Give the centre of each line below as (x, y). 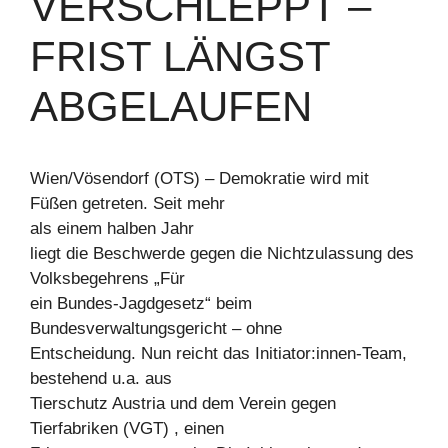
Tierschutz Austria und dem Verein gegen (183, 403)
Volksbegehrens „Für (107, 278)
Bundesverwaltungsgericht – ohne (156, 328)
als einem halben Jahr (112, 228)
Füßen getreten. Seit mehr (127, 203)
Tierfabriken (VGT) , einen (127, 428)
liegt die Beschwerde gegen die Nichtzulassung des (222, 253)
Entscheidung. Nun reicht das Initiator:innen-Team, (218, 353)
